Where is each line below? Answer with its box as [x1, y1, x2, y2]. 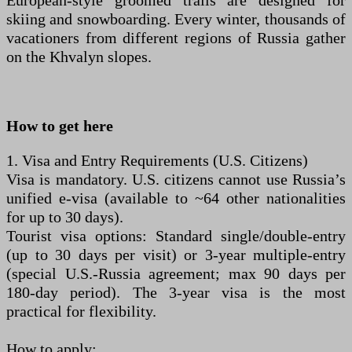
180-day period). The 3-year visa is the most [6, 284, 346, 301]
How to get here [6, 117, 113, 134]
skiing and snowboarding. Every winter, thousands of [6, 10, 346, 27]
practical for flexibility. [6, 302, 156, 320]
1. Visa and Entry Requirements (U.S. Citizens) [6, 152, 308, 169]
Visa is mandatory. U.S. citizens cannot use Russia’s [6, 170, 346, 188]
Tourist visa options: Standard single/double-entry [6, 227, 346, 244]
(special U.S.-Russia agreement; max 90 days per [6, 265, 346, 282]
